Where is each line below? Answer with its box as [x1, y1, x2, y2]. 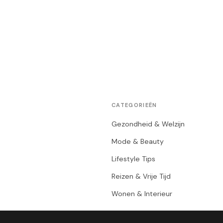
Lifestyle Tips [111, 154, 155, 163]
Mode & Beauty [111, 137, 164, 146]
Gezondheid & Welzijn [111, 119, 185, 128]
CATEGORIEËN [111, 102, 157, 109]
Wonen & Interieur [111, 189, 172, 198]
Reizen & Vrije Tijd [111, 172, 171, 181]
